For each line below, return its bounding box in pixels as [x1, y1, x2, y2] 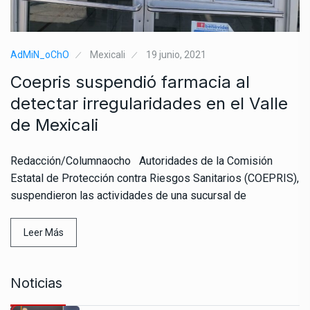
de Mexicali [10, 114, 98, 135]
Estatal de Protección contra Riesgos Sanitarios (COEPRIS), [10, 171, 299, 185]
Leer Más [24, 226, 64, 238]
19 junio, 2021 [146, 48, 206, 60]
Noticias [10, 274, 62, 291]
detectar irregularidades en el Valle [10, 93, 288, 113]
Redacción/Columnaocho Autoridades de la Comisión [10, 154, 273, 167]
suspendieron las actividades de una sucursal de [10, 188, 246, 202]
